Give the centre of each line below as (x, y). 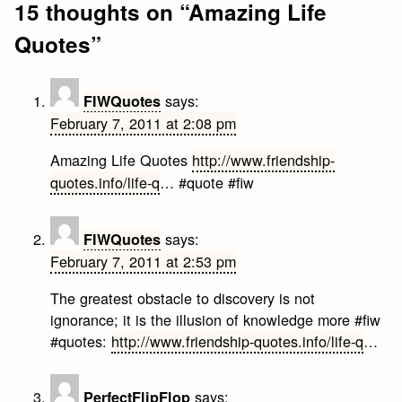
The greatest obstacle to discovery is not (183, 297)
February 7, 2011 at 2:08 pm (144, 123)
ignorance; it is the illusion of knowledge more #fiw (216, 319)
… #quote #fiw (207, 183)
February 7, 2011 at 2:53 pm (144, 261)
